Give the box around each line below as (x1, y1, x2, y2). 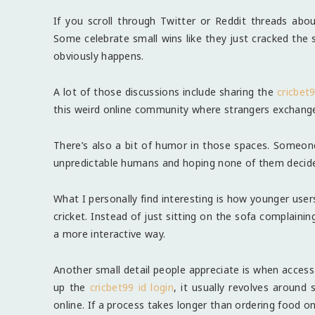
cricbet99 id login (89, 280, 174, 294)
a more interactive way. (53, 226, 166, 240)
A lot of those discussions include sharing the (53, 84, 274, 98)
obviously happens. (53, 49, 144, 63)
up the (53, 280, 86, 294)
